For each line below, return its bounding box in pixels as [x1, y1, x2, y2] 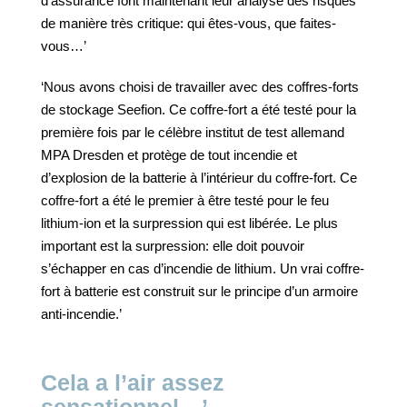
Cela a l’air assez [41, 370, 224, 395]
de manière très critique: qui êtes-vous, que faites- [41, 15, 336, 31]
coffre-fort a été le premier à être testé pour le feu [41, 193, 329, 208]
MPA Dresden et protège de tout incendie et [41, 147, 297, 163]
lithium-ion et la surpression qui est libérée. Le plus [41, 215, 338, 231]
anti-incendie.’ [41, 306, 122, 322]
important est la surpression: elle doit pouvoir [41, 238, 304, 253]
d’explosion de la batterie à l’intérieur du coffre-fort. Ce [41, 170, 357, 185]
